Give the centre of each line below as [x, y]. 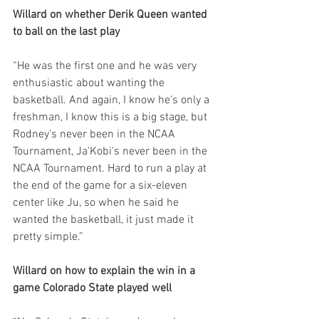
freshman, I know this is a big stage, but [111, 117]
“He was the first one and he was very [106, 66]
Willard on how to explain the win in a [105, 271]
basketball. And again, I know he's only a [113, 100]
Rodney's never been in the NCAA [95, 135]
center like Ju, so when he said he [97, 203]
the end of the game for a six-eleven [101, 186]
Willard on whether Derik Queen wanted [111, 15]
